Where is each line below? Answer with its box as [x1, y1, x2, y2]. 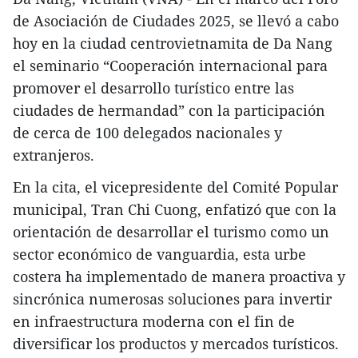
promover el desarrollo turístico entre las [13, 78, 294, 98]
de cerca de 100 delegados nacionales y [13, 123, 282, 143]
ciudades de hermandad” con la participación [13, 101, 325, 121]
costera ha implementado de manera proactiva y [13, 267, 345, 287]
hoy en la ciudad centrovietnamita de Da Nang [13, 34, 332, 54]
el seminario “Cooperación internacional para [13, 56, 328, 76]
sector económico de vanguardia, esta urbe [13, 245, 306, 265]
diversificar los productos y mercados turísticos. [13, 334, 339, 354]
